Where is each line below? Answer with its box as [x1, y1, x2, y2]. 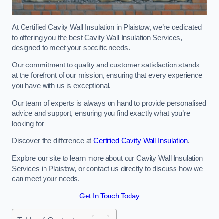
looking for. [12, 119, 45, 128]
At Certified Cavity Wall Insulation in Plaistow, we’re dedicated [12, 23, 202, 31]
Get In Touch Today [79, 192, 140, 200]
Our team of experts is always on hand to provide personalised [12, 99, 207, 107]
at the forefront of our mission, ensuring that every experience [12, 71, 202, 80]
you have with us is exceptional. [12, 82, 111, 90]
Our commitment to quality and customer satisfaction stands [12, 61, 200, 69]
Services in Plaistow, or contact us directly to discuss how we [12, 164, 203, 173]
